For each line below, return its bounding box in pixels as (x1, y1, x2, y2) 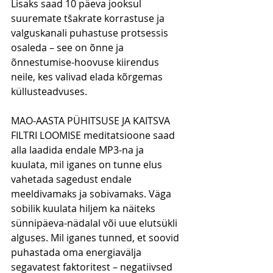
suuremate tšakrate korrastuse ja (11, 11, 167, 25)
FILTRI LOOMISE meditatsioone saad (11, 128, 177, 142)
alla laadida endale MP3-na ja (11, 143, 146, 157)
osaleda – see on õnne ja (11, 40, 126, 54)
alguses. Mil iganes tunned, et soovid (11, 230, 182, 244)
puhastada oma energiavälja (11, 245, 144, 259)
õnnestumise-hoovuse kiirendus (11, 55, 161, 69)
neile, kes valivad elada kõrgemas (11, 69, 165, 83)
